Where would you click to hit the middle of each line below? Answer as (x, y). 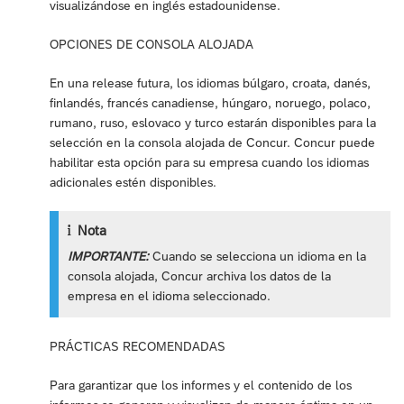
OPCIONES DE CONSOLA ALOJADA (151, 45)
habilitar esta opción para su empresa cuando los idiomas (209, 163)
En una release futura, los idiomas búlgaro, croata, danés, (210, 83)
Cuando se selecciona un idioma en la (258, 257)
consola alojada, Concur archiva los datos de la (200, 276)
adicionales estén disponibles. (133, 183)
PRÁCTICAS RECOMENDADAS (138, 346)
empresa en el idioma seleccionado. (170, 296)
